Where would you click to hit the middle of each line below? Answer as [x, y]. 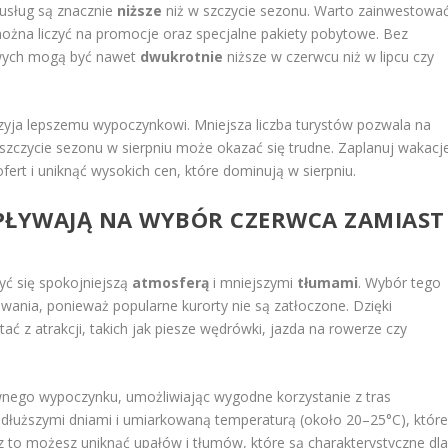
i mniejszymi [253, 282]
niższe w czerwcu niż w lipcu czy [329, 56]
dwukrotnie [182, 56]
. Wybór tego [400, 282]
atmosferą [171, 282]
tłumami [328, 282]
